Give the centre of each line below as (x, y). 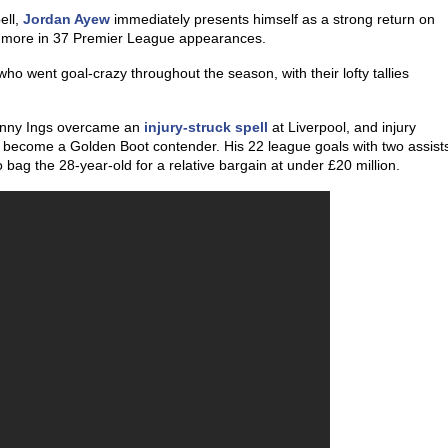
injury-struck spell (206, 127)
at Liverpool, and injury (342, 127)
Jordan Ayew (66, 19)
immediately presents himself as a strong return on (272, 19)
